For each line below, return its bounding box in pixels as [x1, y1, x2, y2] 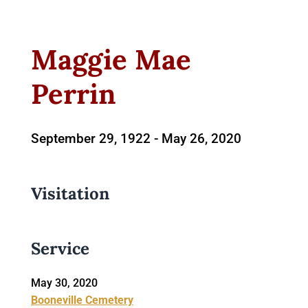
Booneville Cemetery [30, 293, 133, 307]
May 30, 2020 [30, 276, 98, 289]
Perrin [30, 76, 116, 111]
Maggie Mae [30, 41, 191, 77]
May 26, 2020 [161, 130, 241, 146]
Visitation [30, 182, 109, 204]
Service [30, 237, 93, 259]
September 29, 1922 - [30, 130, 158, 146]
